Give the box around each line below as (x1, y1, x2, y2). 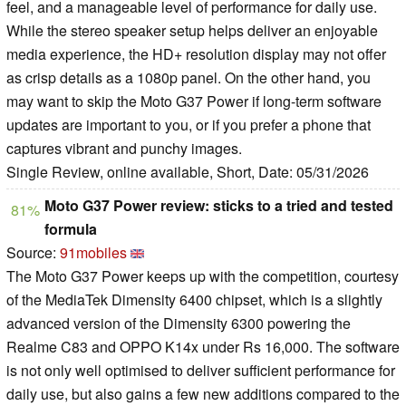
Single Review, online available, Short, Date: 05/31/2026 (6, 161, 369, 183)
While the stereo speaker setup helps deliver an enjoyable (6, 20, 378, 42)
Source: (6, 242, 60, 264)
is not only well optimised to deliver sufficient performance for (6, 360, 395, 382)
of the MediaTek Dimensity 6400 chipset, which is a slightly (6, 289, 382, 311)
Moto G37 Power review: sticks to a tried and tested (44, 195, 393, 217)
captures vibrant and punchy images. (6, 138, 242, 159)
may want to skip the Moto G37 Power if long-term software (6, 91, 382, 112)
